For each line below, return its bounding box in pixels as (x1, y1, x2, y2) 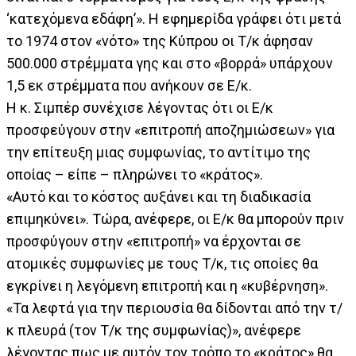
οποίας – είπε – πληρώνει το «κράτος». (6, 166, 263, 184)
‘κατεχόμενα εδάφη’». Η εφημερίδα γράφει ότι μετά (6, 10, 341, 28)
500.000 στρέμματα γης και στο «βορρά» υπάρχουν (6, 55, 333, 72)
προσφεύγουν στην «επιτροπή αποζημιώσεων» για (6, 122, 335, 139)
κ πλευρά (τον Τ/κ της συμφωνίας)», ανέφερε (6, 322, 301, 339)
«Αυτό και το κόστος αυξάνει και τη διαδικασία (6, 188, 311, 206)
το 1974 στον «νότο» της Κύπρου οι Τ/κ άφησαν (6, 33, 313, 50)
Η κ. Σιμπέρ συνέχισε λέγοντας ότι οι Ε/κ (6, 99, 273, 117)
